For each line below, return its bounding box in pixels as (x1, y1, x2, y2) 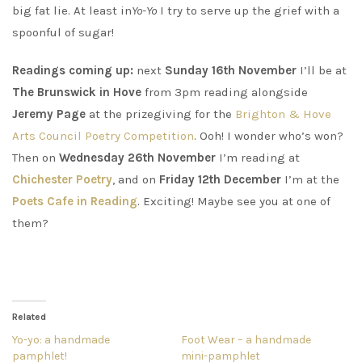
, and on (112, 172, 156, 187)
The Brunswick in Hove (12, 85, 141, 100)
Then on (12, 150, 56, 166)
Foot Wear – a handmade (181, 333, 311, 347)
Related (12, 311, 46, 323)
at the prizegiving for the (86, 107, 235, 122)
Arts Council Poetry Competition (12, 128, 194, 144)
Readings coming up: (12, 63, 133, 78)
